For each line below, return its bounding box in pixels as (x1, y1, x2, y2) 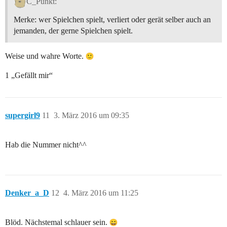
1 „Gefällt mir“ (5, 71, 53, 80)
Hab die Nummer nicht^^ (5, 140, 87, 149)
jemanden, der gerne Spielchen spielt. (14, 26, 133, 35)
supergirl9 (5, 111, 40, 120)
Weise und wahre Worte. (5, 52, 86, 61)
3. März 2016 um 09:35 (54, 111, 129, 120)
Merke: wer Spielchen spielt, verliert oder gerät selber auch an (14, 15, 211, 24)
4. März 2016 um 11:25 (63, 188, 138, 198)
